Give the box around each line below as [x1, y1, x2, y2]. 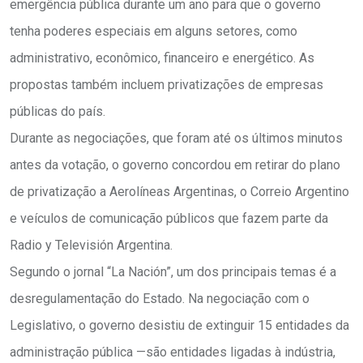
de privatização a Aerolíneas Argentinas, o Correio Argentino [10, 184, 349, 200]
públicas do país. [10, 104, 105, 120]
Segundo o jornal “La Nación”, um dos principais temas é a [10, 264, 336, 280]
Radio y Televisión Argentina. [10, 237, 173, 254]
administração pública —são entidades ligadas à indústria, [10, 344, 335, 361]
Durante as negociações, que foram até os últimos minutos [10, 130, 343, 147]
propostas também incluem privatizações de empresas [10, 77, 323, 93]
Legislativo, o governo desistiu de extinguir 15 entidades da [10, 318, 349, 334]
